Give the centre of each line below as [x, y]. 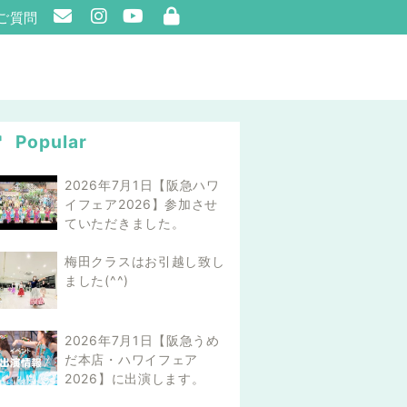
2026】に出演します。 [135, 379]
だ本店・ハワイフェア [131, 360]
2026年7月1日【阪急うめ [142, 341]
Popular [49, 142]
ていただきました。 [125, 223]
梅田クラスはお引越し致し [145, 261]
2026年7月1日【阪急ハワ [142, 185]
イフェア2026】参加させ [142, 204]
